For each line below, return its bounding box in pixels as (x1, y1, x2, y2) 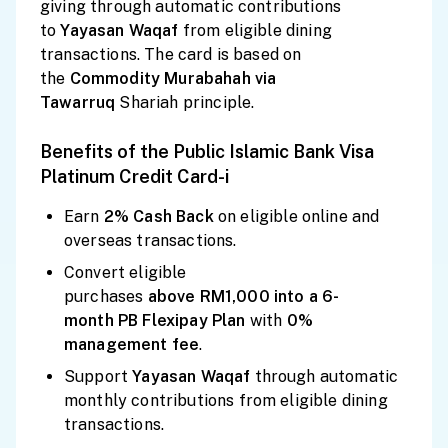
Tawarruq (40, 93, 120, 112)
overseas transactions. (64, 231, 237, 250)
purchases (64, 287, 148, 306)
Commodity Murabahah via (69, 69, 277, 88)
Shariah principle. (119, 93, 255, 112)
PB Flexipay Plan (113, 311, 250, 330)
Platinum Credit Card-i (40, 166, 229, 187)
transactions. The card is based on (40, 45, 302, 64)
